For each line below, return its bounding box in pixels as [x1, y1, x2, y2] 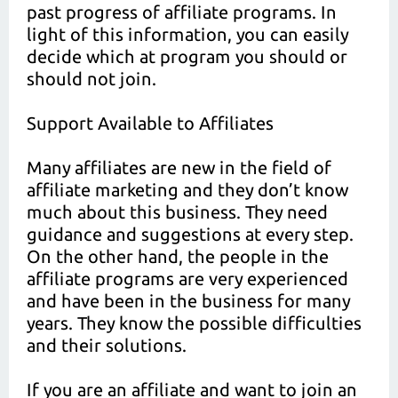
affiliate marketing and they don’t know [27, 179, 348, 200]
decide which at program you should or [27, 46, 347, 67]
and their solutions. [27, 335, 187, 355]
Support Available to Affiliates [27, 113, 274, 133]
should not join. [27, 68, 156, 89]
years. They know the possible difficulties [27, 313, 362, 333]
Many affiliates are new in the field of [27, 157, 331, 178]
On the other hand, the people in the [27, 246, 329, 267]
